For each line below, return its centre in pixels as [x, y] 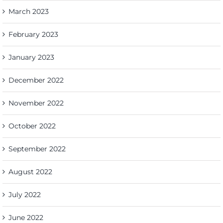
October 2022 [32, 126]
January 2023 [31, 57]
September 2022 [37, 149]
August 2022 [30, 172]
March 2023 [29, 12]
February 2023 [33, 35]
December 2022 [36, 80]
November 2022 [36, 103]
